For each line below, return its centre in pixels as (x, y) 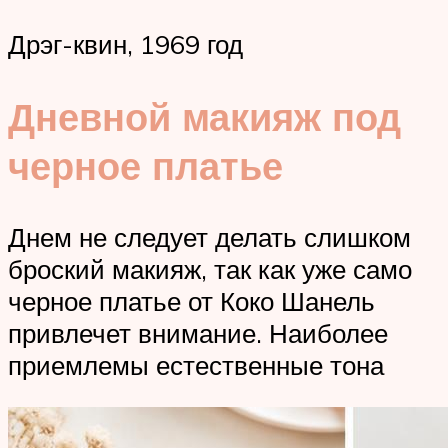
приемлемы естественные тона (196, 365)
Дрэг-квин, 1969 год (125, 43)
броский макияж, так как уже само (210, 269)
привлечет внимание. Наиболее (198, 333)
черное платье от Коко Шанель (191, 301)
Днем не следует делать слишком (209, 237)
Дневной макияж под (204, 116)
